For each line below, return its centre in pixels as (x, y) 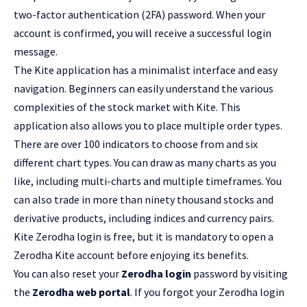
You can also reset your (67, 274)
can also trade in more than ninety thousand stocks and (144, 200)
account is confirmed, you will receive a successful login (143, 33)
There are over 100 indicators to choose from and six (136, 144)
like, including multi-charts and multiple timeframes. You (148, 181)
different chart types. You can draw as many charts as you (145, 163)
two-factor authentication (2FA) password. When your (139, 15)
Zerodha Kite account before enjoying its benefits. (131, 255)
